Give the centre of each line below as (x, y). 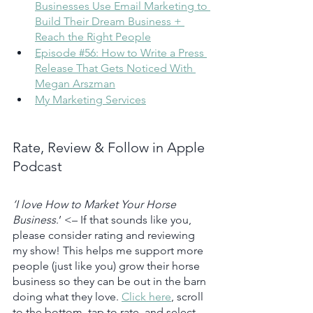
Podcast (37, 166)
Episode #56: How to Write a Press (121, 52)
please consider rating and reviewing (105, 235)
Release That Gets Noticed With (115, 68)
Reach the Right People (93, 36)
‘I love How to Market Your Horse (96, 204)
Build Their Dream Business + (110, 21)
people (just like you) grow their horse (108, 265)
